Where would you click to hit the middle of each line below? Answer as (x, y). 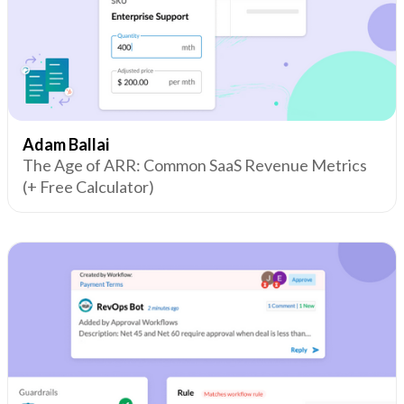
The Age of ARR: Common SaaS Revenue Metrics (195, 165)
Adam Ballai (66, 144)
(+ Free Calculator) (88, 186)
